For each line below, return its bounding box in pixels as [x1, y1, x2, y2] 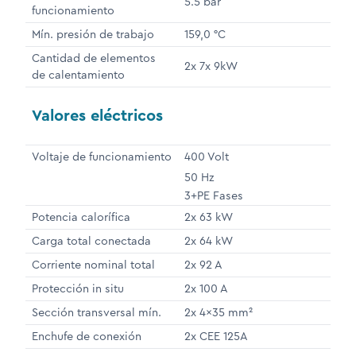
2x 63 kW [184, 209, 233, 226]
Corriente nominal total [32, 257, 155, 273]
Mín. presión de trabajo [32, 26, 154, 43]
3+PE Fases [184, 188, 243, 204]
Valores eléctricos [32, 104, 163, 127]
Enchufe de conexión [32, 328, 141, 345]
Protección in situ [32, 281, 124, 297]
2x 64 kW [184, 233, 233, 250]
